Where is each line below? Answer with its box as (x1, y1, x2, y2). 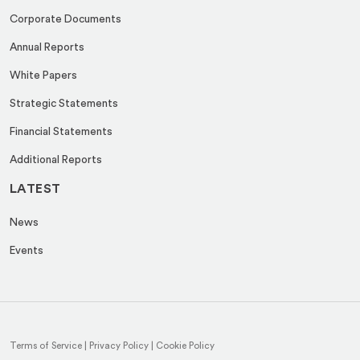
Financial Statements (10, 125, 112, 137)
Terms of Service (10, 342, 82, 351)
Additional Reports (10, 153, 102, 166)
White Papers (10, 69, 77, 81)
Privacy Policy (89, 342, 149, 351)
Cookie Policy (156, 342, 215, 351)
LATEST (10, 182, 61, 195)
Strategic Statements (10, 97, 118, 109)
